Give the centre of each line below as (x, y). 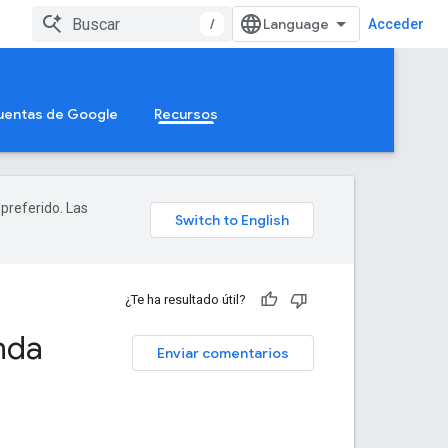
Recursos (186, 114)
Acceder (396, 24)
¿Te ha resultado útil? (185, 299)
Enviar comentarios (223, 353)
